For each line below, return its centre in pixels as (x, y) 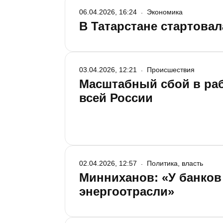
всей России (116, 98)
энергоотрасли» (127, 191)
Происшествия (171, 70)
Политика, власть (175, 163)
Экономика (165, 12)
